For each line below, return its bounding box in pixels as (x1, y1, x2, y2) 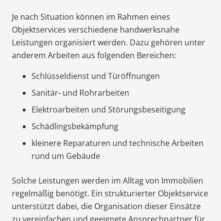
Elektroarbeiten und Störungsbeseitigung (32, 104, 185, 115)
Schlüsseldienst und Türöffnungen (32, 70, 160, 81)
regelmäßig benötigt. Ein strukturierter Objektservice (12, 187, 208, 199)
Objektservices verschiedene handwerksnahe (12, 24, 180, 35)
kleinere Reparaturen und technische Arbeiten (32, 137, 204, 148)
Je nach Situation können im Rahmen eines (12, 11, 170, 22)
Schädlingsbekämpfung (32, 120, 118, 132)
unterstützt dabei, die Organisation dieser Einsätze (12, 200, 201, 212)
